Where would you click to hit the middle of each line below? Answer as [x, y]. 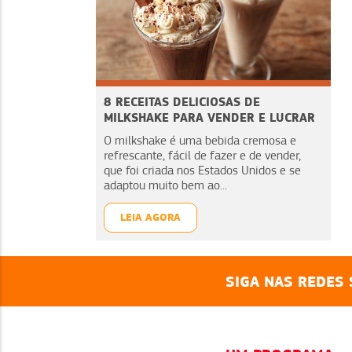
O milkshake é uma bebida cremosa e [200, 141]
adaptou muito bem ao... [165, 186]
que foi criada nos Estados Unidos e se [202, 171]
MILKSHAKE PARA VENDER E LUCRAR [209, 118]
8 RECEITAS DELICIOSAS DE [182, 102]
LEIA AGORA [150, 218]
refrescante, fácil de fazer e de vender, [202, 156]
